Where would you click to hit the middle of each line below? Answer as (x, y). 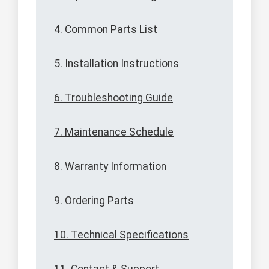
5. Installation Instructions (116, 64)
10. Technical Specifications (121, 235)
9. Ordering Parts (94, 201)
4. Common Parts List (106, 30)
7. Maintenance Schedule (114, 132)
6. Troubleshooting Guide (113, 98)
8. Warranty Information (110, 167)
